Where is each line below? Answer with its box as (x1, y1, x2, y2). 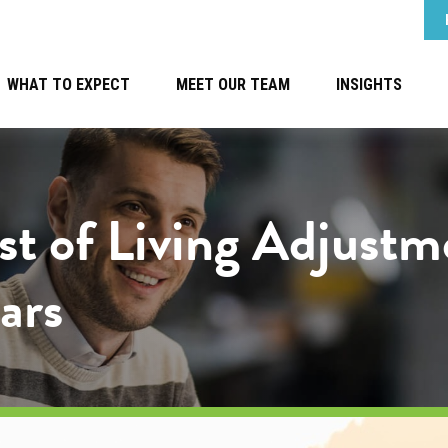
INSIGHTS (336, 75, 403, 95)
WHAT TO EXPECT (7, 75, 131, 95)
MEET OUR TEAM (176, 75, 291, 95)
